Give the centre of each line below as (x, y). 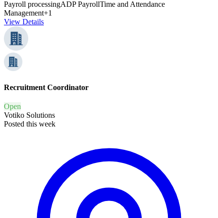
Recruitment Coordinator (46, 87)
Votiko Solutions (29, 115)
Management (24, 13)
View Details (24, 21)
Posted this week (30, 124)
